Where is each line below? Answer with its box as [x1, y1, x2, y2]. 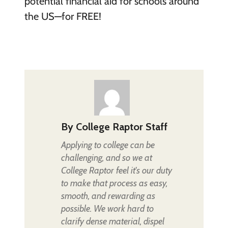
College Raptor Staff [75, 120, 167, 133]
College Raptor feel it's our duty [61, 164, 172, 176]
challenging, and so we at [61, 152, 152, 163]
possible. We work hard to [61, 203, 154, 214]
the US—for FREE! [24, 10, 101, 22]
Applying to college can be [61, 139, 155, 151]
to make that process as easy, [61, 177, 167, 189]
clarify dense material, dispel [61, 215, 164, 227]
